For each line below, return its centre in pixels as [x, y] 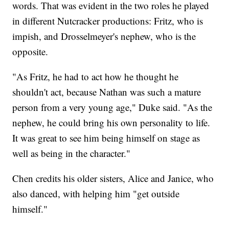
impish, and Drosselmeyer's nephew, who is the [104, 36]
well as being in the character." [72, 153]
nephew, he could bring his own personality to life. [111, 123]
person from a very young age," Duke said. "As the [112, 107]
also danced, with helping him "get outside [96, 194]
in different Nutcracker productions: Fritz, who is [108, 21]
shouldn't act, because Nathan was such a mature [107, 92]
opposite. [30, 52]
